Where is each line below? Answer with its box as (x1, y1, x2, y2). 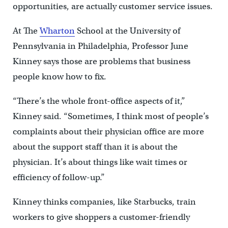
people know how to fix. (12, 71, 106, 82)
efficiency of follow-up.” (12, 172, 105, 183)
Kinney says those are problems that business (12, 56, 190, 67)
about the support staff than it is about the (12, 141, 178, 153)
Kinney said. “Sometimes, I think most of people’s (12, 111, 209, 122)
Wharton (39, 25, 75, 37)
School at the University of (74, 25, 180, 37)
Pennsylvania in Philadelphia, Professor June (12, 41, 188, 52)
